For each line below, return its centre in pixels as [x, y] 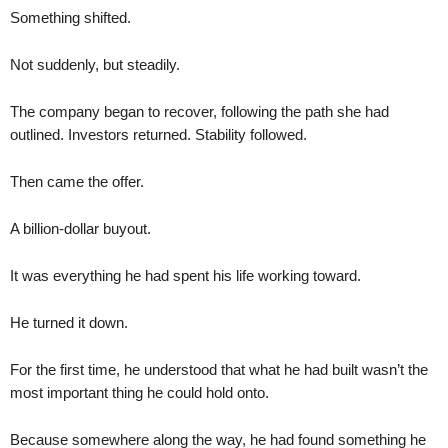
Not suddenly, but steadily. [95, 64]
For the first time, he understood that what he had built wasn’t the [219, 369]
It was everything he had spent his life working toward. [185, 275]
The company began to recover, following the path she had [199, 111]
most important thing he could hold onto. [139, 392]
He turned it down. [69, 322]
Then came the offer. [77, 181]
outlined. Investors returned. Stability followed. [158, 134]
